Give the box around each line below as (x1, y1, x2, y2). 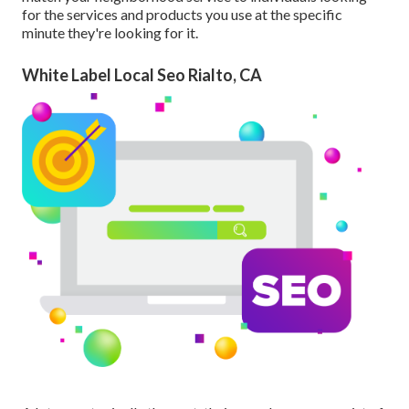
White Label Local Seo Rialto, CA (22, 65, 262, 86)
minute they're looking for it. (22, 24, 198, 42)
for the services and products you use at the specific (22, 5, 342, 24)
